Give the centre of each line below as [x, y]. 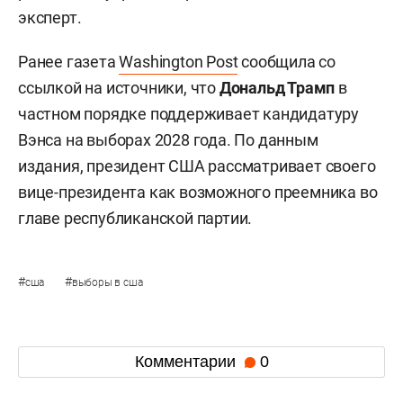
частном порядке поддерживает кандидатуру [188, 113]
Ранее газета [69, 61]
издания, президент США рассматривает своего [197, 166]
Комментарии [187, 362]
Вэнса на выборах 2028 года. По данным [168, 139]
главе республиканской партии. [135, 218]
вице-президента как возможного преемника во [198, 192]
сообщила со [287, 61]
